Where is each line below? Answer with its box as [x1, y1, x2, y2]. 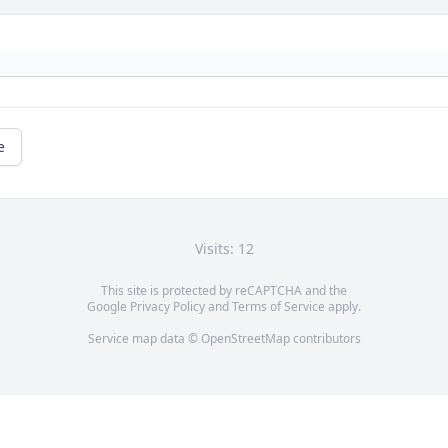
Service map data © [87, 330, 201, 348]
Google [87, 298, 130, 316]
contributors [289, 330, 361, 348]
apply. [325, 298, 361, 316]
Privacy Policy [130, 298, 205, 316]
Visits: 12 [194, 239, 254, 259]
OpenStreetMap [200, 330, 290, 348]
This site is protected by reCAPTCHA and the [101, 282, 347, 300]
